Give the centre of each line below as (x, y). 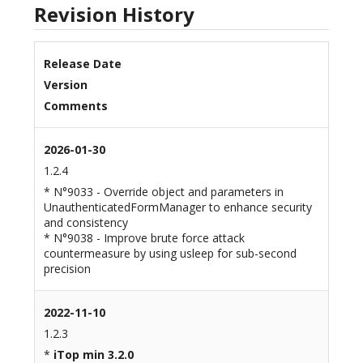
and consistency (85, 223)
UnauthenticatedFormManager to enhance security (177, 207)
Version (65, 85)
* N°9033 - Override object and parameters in (163, 192)
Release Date (82, 64)
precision (67, 269)
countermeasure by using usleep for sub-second (170, 254)
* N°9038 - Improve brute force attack (144, 238)
